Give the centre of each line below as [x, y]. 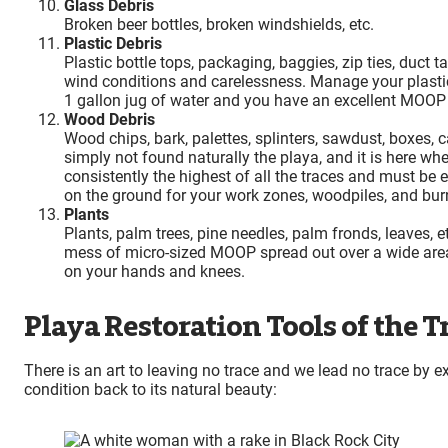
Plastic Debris [113, 43]
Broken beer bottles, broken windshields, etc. [219, 24]
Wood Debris [109, 119]
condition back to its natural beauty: [150, 389]
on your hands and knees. [154, 271]
